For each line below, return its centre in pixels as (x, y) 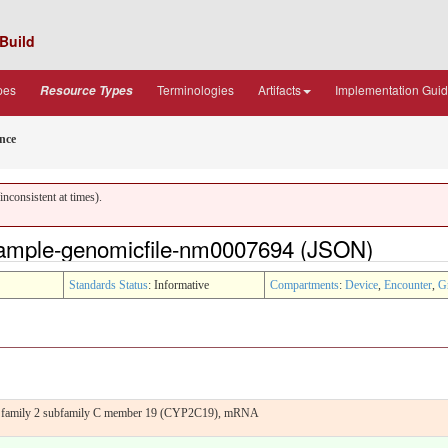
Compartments (304, 284)
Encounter (408, 284)
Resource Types (86, 90)
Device (361, 284)
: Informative (178, 284)
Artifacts (279, 89)
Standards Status (108, 284)
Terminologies (195, 89)
